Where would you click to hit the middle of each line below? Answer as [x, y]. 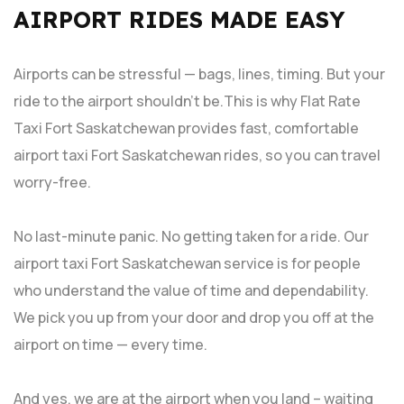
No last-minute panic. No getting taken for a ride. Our [191, 236]
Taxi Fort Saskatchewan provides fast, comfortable [186, 128]
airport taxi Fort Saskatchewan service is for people [187, 263]
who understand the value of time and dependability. [191, 290]
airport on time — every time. [110, 344]
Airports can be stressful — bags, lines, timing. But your [199, 73]
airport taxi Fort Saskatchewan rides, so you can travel [197, 155]
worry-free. [52, 182]
